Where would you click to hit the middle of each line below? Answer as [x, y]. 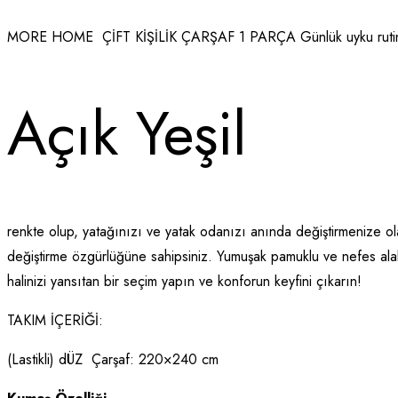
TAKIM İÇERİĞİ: [55, 320]
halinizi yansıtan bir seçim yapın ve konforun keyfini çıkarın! [184, 281]
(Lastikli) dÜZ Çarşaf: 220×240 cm [113, 359]
